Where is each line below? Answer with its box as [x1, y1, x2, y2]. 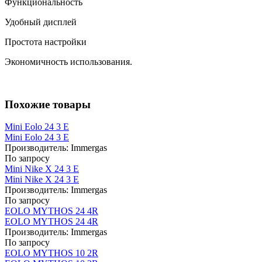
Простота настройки [5, 36, 87, 47]
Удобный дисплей [5, 16, 77, 27]
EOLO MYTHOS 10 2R [5, 248, 98, 258]
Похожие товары [5, 98, 91, 111]
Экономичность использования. [5, 56, 132, 67]
